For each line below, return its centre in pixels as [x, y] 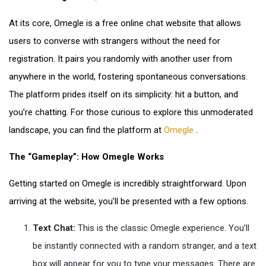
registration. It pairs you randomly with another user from [121, 59]
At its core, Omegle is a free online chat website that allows [125, 23]
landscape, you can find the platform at [86, 130]
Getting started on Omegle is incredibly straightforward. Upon [128, 183]
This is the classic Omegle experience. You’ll [162, 228]
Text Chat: [54, 228]
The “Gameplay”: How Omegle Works [86, 157]
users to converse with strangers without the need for [115, 41]
